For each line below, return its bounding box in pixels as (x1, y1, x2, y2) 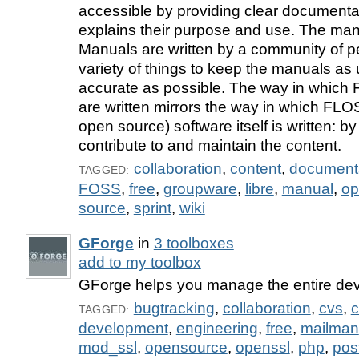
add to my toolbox (78, 253, 201, 271)
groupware (163, 179, 237, 197)
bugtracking (133, 300, 215, 317)
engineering (175, 320, 258, 337)
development (78, 320, 168, 337)
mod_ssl (78, 339, 137, 357)
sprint (133, 199, 171, 216)
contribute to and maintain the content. (78, 136, 341, 154)
